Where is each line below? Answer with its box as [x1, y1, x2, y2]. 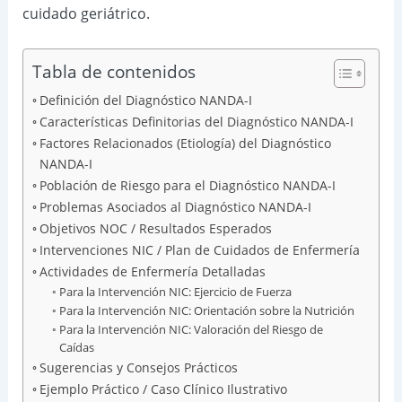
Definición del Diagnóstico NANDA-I [39, 92, 252, 109]
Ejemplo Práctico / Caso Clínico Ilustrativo [39, 380, 287, 398]
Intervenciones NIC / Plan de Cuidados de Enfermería [39, 241, 360, 259]
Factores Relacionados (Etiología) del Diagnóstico [39, 135, 331, 153]
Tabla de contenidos [31, 59, 196, 84]
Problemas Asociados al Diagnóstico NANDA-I [39, 198, 311, 216]
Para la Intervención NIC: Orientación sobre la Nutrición [59, 302, 355, 319]
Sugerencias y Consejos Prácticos [39, 359, 238, 377]
